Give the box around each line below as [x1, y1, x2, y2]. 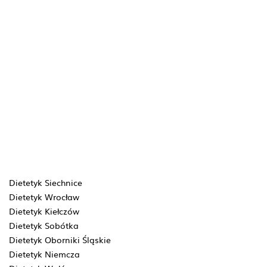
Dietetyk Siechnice [9, 176, 82, 188]
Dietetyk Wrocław [9, 191, 79, 203]
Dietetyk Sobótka [9, 219, 79, 231]
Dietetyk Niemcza [9, 248, 80, 260]
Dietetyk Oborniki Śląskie [9, 234, 111, 246]
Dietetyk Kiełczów [9, 205, 79, 217]
